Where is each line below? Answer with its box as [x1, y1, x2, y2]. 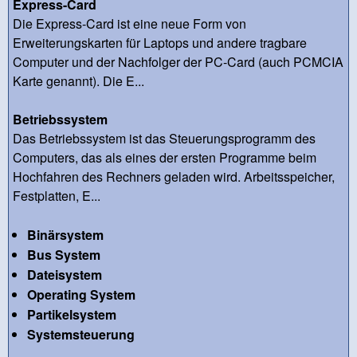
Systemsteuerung [26, 324, 135, 343]
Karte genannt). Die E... [13, 71, 144, 90]
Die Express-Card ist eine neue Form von [13, 14, 246, 33]
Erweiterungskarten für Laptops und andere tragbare [13, 33, 307, 52]
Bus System [26, 245, 100, 264]
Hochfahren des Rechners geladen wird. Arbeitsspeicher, [13, 167, 335, 186]
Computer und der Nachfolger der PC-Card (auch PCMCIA [13, 52, 343, 71]
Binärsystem [26, 225, 104, 244]
